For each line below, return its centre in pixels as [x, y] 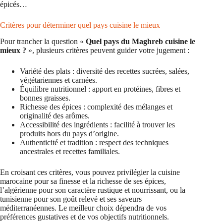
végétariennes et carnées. [58, 80]
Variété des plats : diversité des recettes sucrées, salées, [105, 71]
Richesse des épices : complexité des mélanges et [96, 107]
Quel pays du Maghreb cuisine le [140, 41]
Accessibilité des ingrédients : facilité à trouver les [97, 124]
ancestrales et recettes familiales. [70, 151]
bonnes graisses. [45, 98]
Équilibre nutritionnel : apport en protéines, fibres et [100, 89]
